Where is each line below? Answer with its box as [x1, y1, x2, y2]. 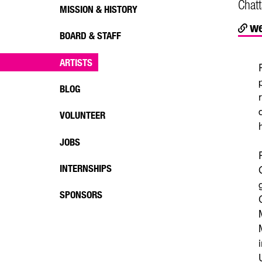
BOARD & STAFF [60, 29, 121, 42]
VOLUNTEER [60, 109, 105, 122]
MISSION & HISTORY [60, 2, 137, 15]
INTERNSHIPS [60, 162, 112, 175]
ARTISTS [60, 56, 92, 68]
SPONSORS [60, 188, 102, 201]
